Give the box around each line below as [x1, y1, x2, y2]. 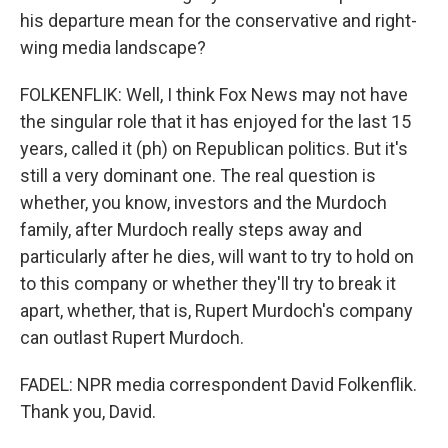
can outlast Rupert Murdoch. [20, 327, 244, 348]
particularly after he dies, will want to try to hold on [20, 246, 414, 267]
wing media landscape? [20, 37, 206, 58]
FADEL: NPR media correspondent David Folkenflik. [20, 374, 417, 395]
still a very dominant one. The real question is [20, 165, 376, 186]
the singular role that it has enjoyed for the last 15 [20, 111, 411, 132]
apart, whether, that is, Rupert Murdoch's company [20, 300, 413, 321]
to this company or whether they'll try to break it [20, 273, 396, 294]
